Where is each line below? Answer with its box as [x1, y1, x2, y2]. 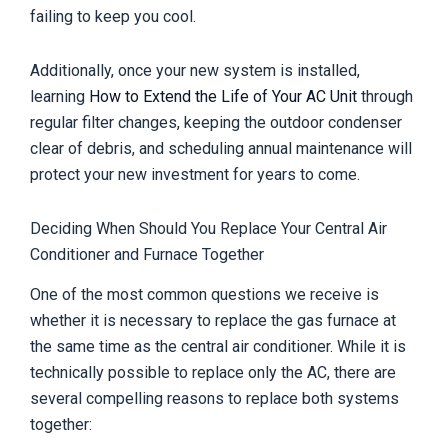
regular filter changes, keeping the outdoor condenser [30, 112, 402, 132]
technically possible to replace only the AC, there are [30, 363, 396, 383]
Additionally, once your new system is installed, [30, 60, 360, 80]
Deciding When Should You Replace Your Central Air [30, 218, 387, 238]
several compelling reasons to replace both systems [30, 389, 399, 409]
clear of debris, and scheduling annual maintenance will [30, 138, 412, 158]
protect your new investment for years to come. [30, 164, 360, 184]
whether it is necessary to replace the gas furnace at [30, 311, 396, 331]
